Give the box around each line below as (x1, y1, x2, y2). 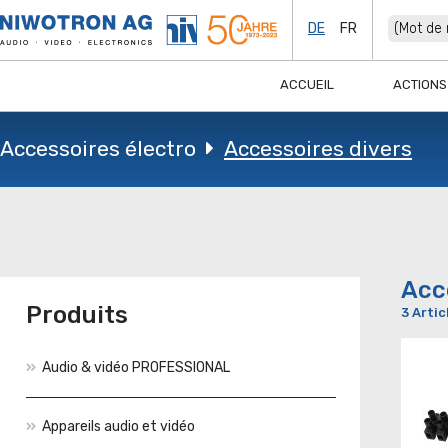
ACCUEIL (280, 77, 334, 92)
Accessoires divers (224, 136, 412, 161)
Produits (26, 301, 128, 329)
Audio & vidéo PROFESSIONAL (42, 359, 230, 376)
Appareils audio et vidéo (42, 418, 195, 435)
